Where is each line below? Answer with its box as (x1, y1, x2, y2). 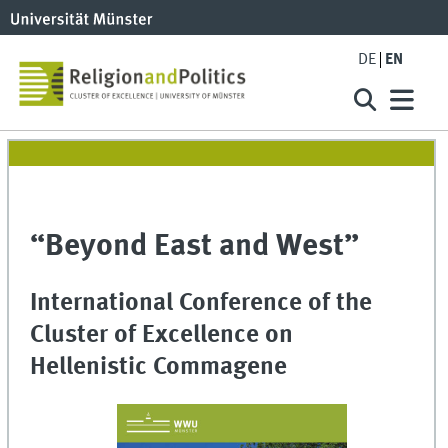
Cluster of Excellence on (30, 322, 294, 348)
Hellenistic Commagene (30, 354, 288, 380)
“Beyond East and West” (30, 231, 360, 263)
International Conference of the (30, 290, 373, 316)
